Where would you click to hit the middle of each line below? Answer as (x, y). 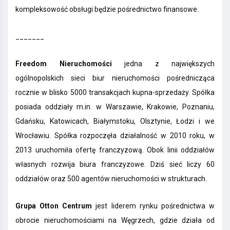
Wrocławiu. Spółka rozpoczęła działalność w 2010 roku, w (115, 136)
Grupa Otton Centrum (54, 206)
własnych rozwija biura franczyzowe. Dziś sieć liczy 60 (115, 165)
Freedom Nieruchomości (70, 64)
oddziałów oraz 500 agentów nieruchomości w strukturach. (111, 179)
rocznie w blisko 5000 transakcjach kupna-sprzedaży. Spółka (115, 93)
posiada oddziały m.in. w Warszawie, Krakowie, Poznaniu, (115, 107)
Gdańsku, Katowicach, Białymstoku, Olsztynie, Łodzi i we (115, 121)
